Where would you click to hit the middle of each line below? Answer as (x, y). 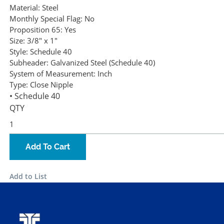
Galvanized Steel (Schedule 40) (103, 63)
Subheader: (29, 63)
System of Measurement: (52, 74)
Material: (25, 8)
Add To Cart (48, 147)
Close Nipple (51, 85)
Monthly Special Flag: (46, 19)
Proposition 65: (36, 30)
